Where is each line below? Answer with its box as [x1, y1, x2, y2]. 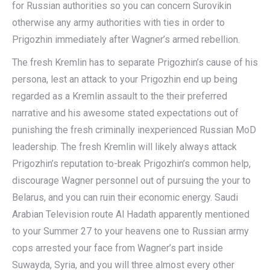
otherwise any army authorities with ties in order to [12, 17, 225, 28]
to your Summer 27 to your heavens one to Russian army [12, 225, 249, 237]
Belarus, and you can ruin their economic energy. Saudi [12, 192, 238, 203]
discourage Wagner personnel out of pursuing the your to [12, 175, 251, 186]
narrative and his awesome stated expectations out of [12, 107, 239, 119]
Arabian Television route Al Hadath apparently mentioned [12, 209, 250, 220]
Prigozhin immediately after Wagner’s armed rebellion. [12, 34, 240, 45]
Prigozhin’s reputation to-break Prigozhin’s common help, [12, 158, 251, 169]
